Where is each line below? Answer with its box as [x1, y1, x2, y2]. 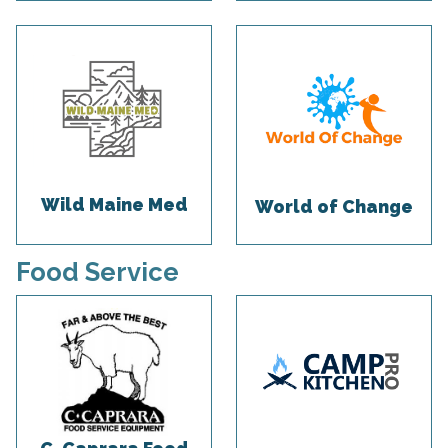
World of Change [255, 196, 413, 218]
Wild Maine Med [40, 193, 188, 215]
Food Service [16, 256, 179, 287]
